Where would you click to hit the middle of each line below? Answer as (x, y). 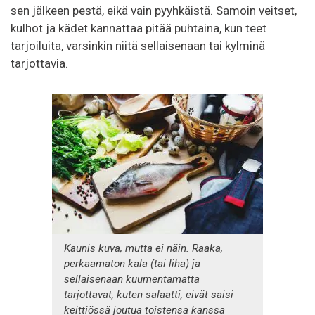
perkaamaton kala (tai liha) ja (132, 263)
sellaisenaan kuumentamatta (132, 279)
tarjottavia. (39, 63)
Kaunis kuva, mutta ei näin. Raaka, (143, 248)
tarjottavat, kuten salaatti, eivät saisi (149, 294)
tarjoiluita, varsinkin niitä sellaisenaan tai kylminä (138, 45)
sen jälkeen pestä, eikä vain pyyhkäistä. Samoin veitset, (154, 10)
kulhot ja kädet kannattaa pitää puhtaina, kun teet (139, 28)
